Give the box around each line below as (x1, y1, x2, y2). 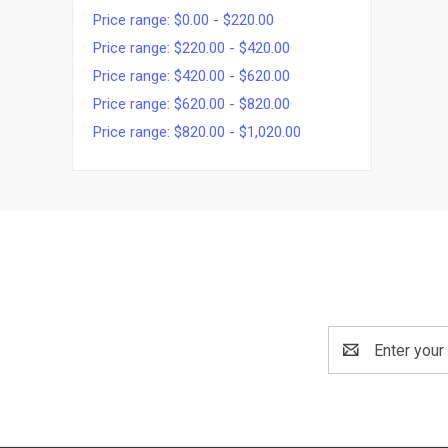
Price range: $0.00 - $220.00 (93, 11, 274, 29)
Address (328, 352, 388, 371)
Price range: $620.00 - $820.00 (93, 95, 290, 113)
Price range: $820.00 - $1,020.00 (93, 123, 301, 141)
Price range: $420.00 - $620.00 (93, 67, 290, 85)
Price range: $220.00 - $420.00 (93, 39, 290, 57)
